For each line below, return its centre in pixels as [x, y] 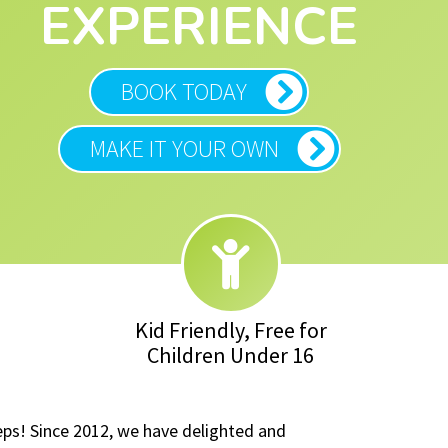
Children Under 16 [231, 354]
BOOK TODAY [184, 92]
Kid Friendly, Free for [230, 329]
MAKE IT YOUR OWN [184, 149]
